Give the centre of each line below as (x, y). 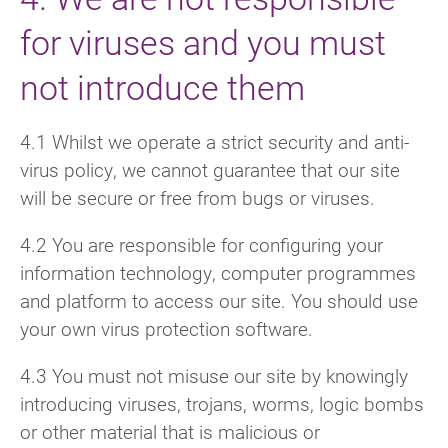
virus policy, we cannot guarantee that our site (210, 169)
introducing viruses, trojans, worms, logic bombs (222, 404)
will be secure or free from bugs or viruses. (197, 197)
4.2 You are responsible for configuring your (201, 244)
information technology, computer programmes (218, 272)
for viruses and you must (203, 41)
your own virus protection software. (166, 328)
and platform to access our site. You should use (219, 300)
